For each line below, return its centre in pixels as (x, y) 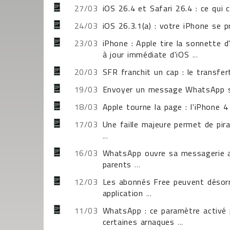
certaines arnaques (138, 222)
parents (117, 164)
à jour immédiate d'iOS (146, 54)
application (123, 193)
